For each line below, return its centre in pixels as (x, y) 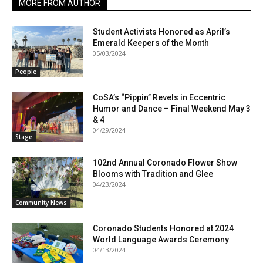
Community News (41, 202)
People (26, 71)
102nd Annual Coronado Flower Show (165, 163)
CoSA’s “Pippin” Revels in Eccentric (159, 97)
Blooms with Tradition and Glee (153, 174)
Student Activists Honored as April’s (162, 31)
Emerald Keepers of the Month (151, 43)
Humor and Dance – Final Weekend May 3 (172, 108)
